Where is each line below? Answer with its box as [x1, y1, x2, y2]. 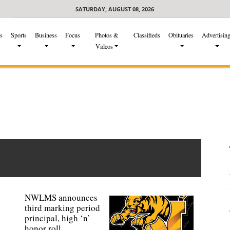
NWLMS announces [25, 191, 98, 203]
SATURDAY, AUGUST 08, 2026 [75, 5, 155, 13]
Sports [10, 31, 27, 39]
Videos [95, 42, 113, 50]
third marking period [25, 202, 101, 214]
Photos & [94, 31, 119, 39]
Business [34, 31, 57, 39]
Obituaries [168, 31, 194, 39]
